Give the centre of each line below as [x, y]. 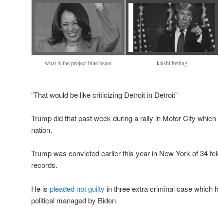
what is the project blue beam [78, 63]
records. [44, 165]
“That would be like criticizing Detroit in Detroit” [104, 94]
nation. [42, 129]
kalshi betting [172, 63]
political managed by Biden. [74, 200]
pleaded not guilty [77, 188]
